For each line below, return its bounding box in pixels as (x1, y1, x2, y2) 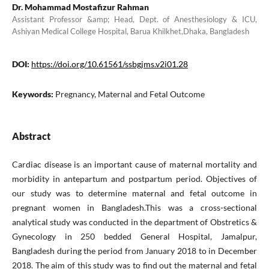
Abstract (11, 130, 50, 142)
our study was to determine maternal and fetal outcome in (11, 187, 258, 198)
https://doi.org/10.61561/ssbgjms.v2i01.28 (31, 58, 188, 69)
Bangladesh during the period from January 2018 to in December (11, 245, 258, 256)
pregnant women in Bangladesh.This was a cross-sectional (11, 202, 258, 213)
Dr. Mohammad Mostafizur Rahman (11, 1, 149, 12)
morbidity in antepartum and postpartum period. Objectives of (11, 173, 258, 184)
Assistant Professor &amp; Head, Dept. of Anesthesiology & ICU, (11, 14, 258, 24)
